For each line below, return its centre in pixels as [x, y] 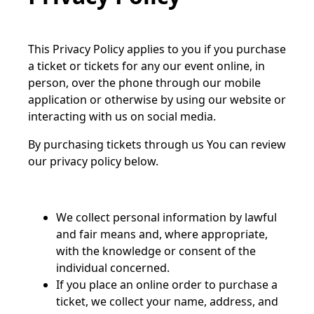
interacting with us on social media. [122, 116]
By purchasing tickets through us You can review [157, 144]
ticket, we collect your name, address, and [167, 301]
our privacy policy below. [93, 161]
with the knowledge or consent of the [156, 251]
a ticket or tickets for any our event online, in [146, 66]
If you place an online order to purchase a [167, 285]
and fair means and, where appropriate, [162, 234]
